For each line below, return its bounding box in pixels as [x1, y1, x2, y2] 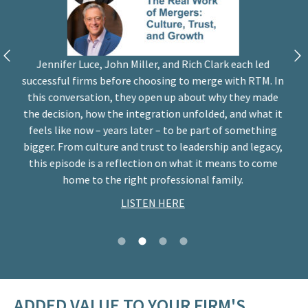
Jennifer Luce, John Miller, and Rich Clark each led [36, 56, 269, 71]
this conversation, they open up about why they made [27, 89, 278, 104]
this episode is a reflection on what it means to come [27, 155, 277, 170]
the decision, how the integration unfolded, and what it [23, 106, 282, 120]
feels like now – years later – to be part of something [28, 122, 276, 137]
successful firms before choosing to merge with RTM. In [21, 73, 283, 87]
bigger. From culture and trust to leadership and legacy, [23, 139, 282, 153]
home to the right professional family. [62, 172, 243, 186]
